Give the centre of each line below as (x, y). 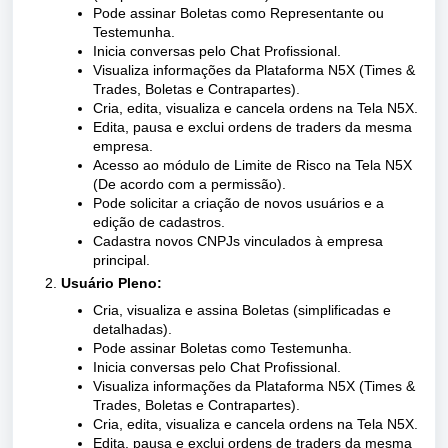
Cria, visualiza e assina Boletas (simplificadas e (242, 310)
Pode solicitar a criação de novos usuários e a (238, 203)
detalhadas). (132, 329)
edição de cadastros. (159, 222)
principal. (121, 260)
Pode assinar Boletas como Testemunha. (222, 348)
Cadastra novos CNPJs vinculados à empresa (238, 241)
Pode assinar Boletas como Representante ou (238, 13)
